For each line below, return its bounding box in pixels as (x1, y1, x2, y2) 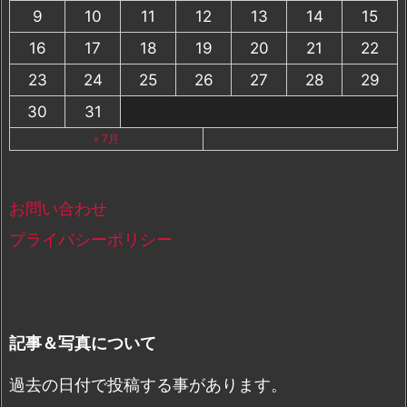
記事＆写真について (9, 333, 156, 353)
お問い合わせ (9, 199, 107, 219)
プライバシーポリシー (9, 230, 173, 250)
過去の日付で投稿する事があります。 (9, 375, 287, 395)
